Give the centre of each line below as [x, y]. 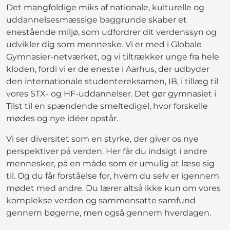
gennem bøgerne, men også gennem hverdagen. [109, 213]
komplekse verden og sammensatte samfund [101, 200]
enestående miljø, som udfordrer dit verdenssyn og [111, 32]
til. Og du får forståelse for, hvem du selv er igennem [113, 176]
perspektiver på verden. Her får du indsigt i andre [107, 151]
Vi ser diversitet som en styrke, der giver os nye [102, 139]
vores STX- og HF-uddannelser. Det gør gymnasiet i [111, 93]
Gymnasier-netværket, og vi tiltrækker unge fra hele [113, 56]
